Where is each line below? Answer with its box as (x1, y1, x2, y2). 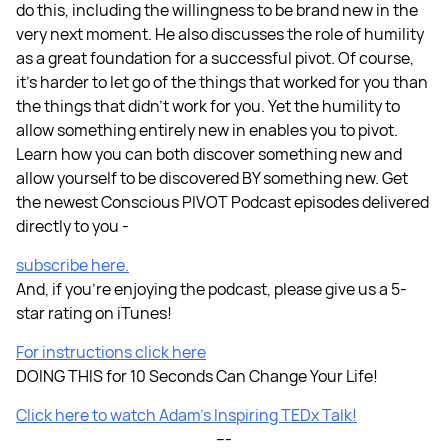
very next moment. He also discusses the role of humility (16, 22, 424, 45)
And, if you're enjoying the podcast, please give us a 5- (16, 277, 407, 300)
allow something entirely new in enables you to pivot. (16, 118, 398, 141)
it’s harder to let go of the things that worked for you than (16, 70, 428, 93)
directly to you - (16, 214, 129, 237)
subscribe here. (16, 253, 129, 276)
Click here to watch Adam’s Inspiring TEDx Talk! (16, 403, 357, 426)
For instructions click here (16, 340, 206, 363)
